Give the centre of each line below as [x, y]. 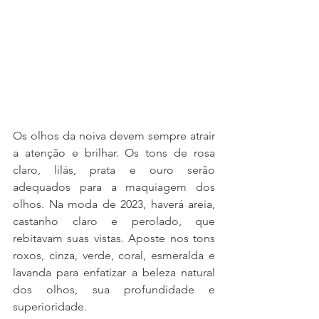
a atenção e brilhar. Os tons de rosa [114, 153]
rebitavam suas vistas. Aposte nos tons [114, 239]
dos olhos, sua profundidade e [114, 290]
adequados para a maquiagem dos [114, 187]
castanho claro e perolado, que [114, 221]
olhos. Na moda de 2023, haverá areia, [114, 204]
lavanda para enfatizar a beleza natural [114, 273]
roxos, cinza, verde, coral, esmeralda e [114, 256]
